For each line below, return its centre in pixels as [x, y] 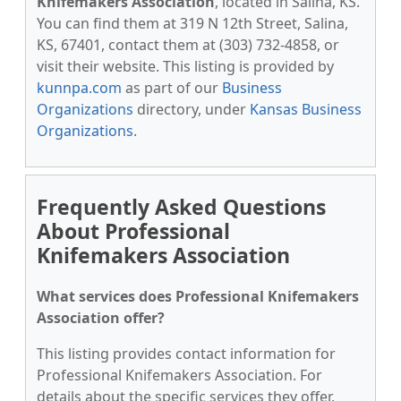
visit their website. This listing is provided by [185, 66]
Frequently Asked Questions [181, 207]
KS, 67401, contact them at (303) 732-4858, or [188, 45]
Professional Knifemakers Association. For [179, 375]
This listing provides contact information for [186, 354]
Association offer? [101, 318]
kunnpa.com [79, 88]
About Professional [133, 231]
